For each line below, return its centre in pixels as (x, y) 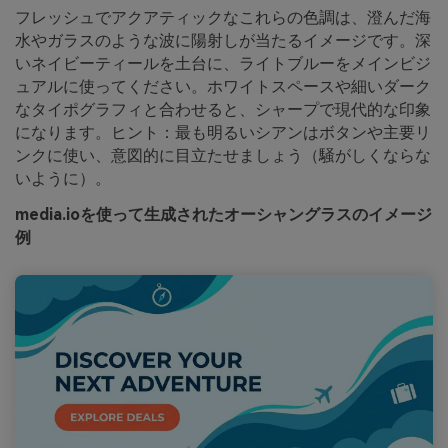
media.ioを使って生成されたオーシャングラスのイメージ (223, 215)
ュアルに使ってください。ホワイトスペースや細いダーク (223, 87)
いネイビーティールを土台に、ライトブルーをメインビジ (223, 64)
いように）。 (63, 179)
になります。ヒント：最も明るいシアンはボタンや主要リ (223, 133)
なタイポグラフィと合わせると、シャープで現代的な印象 (223, 110)
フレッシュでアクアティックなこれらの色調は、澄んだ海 (223, 18)
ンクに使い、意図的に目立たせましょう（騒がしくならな (223, 156)
